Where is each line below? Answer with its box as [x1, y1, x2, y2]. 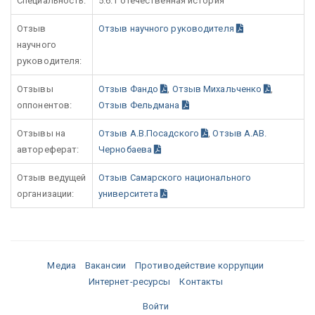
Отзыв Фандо [98, 84, 161, 94]
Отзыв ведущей [17, 172, 86, 183]
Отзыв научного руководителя [98, 23, 236, 34]
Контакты [179, 276, 224, 287]
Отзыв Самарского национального [98, 172, 251, 183]
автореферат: [17, 144, 79, 155]
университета [98, 188, 161, 199]
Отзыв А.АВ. [212, 128, 267, 139]
